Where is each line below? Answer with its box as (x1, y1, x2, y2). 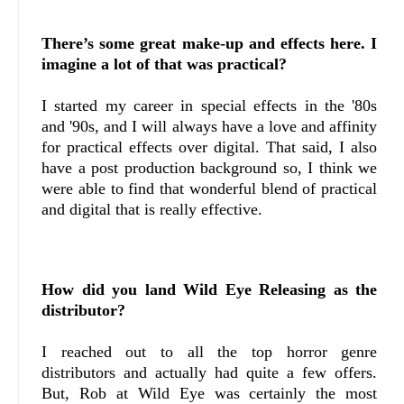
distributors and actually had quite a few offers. (41, 363, 378, 382)
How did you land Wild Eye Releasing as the (41, 280, 378, 299)
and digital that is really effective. (41, 200, 276, 219)
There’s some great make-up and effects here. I (41, 34, 378, 53)
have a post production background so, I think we (41, 159, 378, 178)
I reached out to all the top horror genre (41, 343, 378, 362)
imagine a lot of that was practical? (41, 55, 287, 74)
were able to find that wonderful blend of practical (41, 179, 378, 198)
